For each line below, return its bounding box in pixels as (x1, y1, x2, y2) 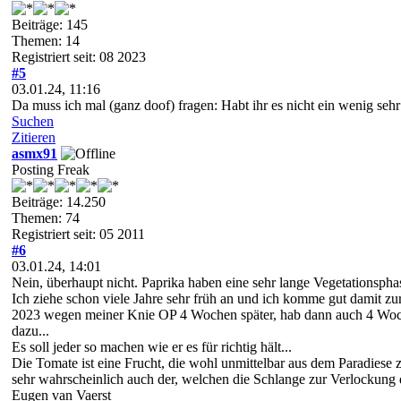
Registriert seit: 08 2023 (12, 48, 146, 64)
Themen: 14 (12, 32, 80, 48)
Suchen (12, 113, 54, 129)
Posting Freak (12, 161, 90, 177)
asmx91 (12, 145, 57, 161)
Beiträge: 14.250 (12, 193, 106, 209)
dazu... (12, 322, 49, 338)
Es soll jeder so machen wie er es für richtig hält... (12, 338, 292, 354)
